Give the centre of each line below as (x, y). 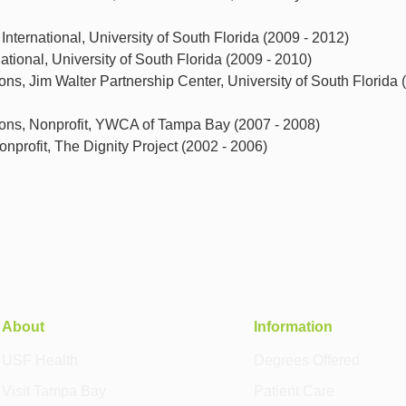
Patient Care (295, 391)
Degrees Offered (307, 360)
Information (294, 326)
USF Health (40, 360)
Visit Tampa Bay (54, 391)
